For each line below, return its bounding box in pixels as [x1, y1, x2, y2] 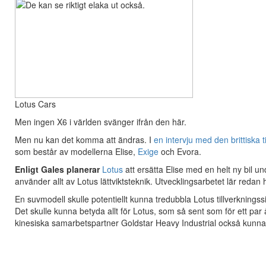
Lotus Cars [15, 98, 56, 110]
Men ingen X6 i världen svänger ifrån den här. [15, 116, 186, 128]
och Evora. [159, 145, 201, 157]
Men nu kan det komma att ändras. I [15, 134, 154, 145]
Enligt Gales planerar [15, 163, 100, 175]
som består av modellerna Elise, [15, 145, 138, 157]
